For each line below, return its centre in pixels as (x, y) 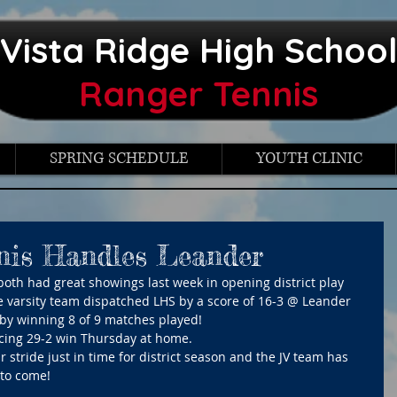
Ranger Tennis (198, 94)
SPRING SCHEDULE (119, 159)
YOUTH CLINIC (309, 159)
